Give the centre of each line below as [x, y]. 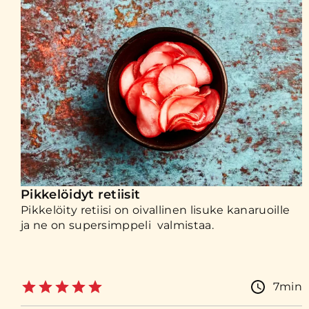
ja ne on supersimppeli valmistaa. [117, 225]
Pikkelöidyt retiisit [81, 195]
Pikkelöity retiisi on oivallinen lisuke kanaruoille [156, 210]
